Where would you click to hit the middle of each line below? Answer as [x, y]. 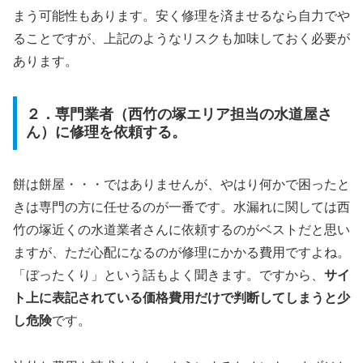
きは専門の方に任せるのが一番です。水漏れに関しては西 [181, 207]
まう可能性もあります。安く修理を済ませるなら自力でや [181, 16]
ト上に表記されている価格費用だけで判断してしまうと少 [181, 297]
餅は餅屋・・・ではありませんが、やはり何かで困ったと [181, 184]
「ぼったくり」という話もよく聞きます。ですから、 [169, 275]
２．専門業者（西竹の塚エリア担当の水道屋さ [179, 114]
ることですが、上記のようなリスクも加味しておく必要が [181, 39]
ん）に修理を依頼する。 [106, 132]
